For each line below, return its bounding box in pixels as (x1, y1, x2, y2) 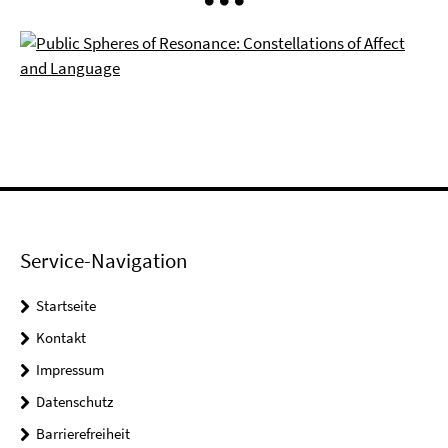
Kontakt (36, 328, 86, 347)
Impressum (36, 360, 104, 379)
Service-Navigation (20, 247, 187, 274)
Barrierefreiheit (36, 424, 130, 443)
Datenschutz (36, 392, 113, 411)
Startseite (36, 296, 96, 315)
